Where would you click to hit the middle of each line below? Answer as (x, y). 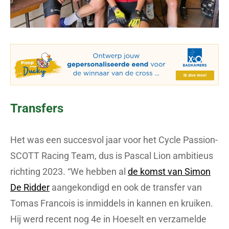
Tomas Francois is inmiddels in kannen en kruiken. (112, 203)
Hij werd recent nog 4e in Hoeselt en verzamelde (108, 219)
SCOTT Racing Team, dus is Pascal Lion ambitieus (112, 156)
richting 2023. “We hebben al (69, 172)
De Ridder (30, 188)
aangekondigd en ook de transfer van (126, 188)
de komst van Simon (169, 172)
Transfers (37, 109)
